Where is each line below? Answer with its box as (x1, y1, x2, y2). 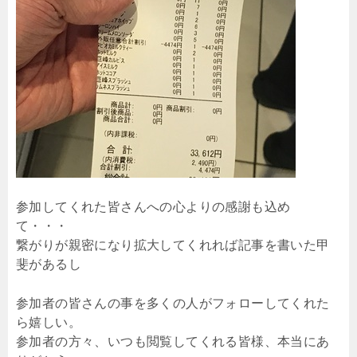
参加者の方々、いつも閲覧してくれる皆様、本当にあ (16, 334, 330, 348)
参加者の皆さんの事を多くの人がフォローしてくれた (16, 296, 330, 310)
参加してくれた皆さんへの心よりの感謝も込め (16, 199, 291, 214)
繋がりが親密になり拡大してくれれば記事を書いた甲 (16, 237, 330, 252)
